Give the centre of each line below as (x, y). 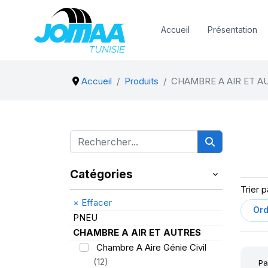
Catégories (101, 174)
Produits (141, 81)
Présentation (232, 30)
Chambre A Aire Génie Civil (151, 247)
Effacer (95, 202)
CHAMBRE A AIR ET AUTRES (137, 232)
